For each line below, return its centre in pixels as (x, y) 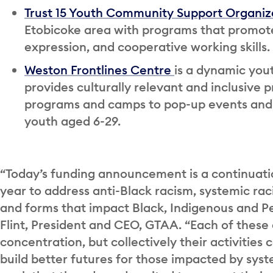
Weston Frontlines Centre (99, 69)
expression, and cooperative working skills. (147, 46)
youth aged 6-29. (73, 121)
